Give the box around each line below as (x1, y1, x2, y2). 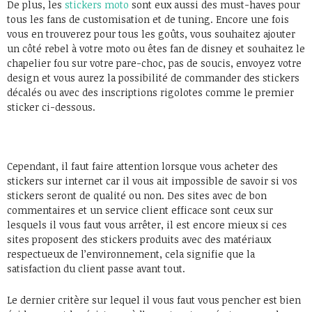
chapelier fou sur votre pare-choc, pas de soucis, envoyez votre (7, 56, 302, 70)
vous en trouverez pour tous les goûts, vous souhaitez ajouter (7, 26, 295, 40)
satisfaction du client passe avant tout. (7, 261, 185, 275)
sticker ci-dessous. (7, 100, 95, 114)
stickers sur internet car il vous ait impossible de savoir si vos (7, 173, 297, 187)
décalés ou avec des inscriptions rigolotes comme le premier (7, 85, 294, 99)
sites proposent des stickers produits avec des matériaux (7, 232, 271, 246)
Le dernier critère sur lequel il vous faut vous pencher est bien (7, 292, 301, 306)
